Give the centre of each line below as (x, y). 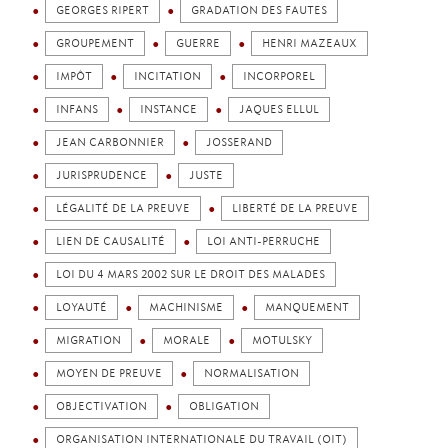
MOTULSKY (282, 340)
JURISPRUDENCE (101, 175)
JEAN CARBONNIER (110, 142)
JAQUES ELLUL (279, 109)
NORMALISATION (251, 373)
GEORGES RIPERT (102, 10)
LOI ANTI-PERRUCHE (263, 241)
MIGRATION (88, 340)
